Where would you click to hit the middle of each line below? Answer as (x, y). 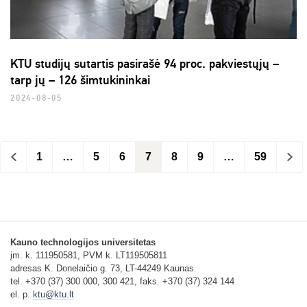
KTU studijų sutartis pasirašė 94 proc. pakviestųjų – (145, 64)
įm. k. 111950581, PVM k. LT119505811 (89, 255)
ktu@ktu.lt (53, 294)
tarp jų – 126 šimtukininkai (80, 81)
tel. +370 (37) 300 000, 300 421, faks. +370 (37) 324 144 (122, 281)
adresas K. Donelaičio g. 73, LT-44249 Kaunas (102, 268)
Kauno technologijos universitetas (83, 242)
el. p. (22, 294)
